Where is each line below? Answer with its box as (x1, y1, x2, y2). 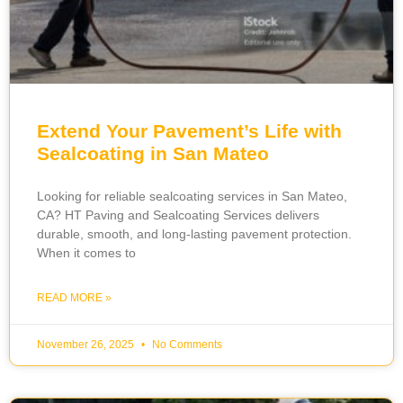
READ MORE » (37, 291, 112, 305)
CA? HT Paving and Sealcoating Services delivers (37, 208, 319, 223)
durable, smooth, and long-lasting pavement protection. (37, 227, 352, 242)
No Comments (149, 338, 222, 352)
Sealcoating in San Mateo (37, 143, 269, 165)
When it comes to (37, 246, 136, 261)
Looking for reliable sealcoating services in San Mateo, (37, 189, 347, 204)
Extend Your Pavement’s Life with (37, 121, 342, 142)
